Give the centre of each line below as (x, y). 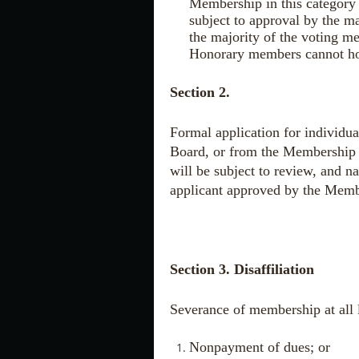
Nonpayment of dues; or (260, 347)
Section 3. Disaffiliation (242, 269)
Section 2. (200, 93)
